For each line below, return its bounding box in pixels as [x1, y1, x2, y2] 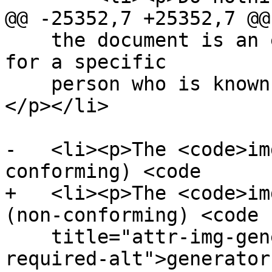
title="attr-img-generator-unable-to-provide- [5, 226, 51, 248]
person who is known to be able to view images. [5, 73, 51, 95]
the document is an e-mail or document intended [5, 29, 51, 52]
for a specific [5, 51, 166, 73]
